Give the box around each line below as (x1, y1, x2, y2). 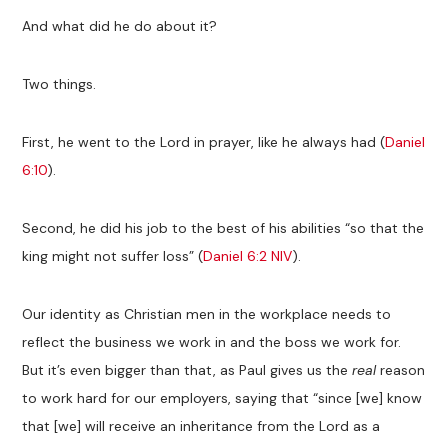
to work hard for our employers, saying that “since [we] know (22, 388, 423, 407)
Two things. (22, 74, 97, 93)
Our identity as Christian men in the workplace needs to (22, 304, 392, 323)
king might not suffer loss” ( (22, 246, 204, 265)
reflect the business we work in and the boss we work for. (22, 332, 402, 351)
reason (376, 360, 426, 379)
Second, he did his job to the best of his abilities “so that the (22, 218, 425, 237)
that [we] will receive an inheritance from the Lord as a (22, 416, 381, 435)
